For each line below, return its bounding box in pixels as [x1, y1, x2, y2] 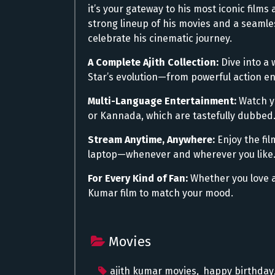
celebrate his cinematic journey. [88, 32, 232, 44]
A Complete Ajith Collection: [88, 56, 219, 68]
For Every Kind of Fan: [88, 172, 188, 184]
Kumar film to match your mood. [88, 187, 233, 199]
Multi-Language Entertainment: [88, 95, 236, 107]
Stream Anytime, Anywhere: [88, 133, 215, 145]
